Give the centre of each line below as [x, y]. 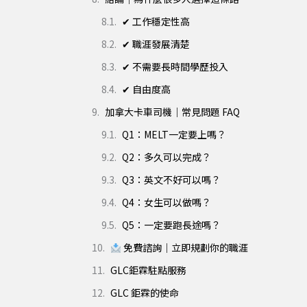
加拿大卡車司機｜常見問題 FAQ [172, 112]
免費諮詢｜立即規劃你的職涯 [184, 248]
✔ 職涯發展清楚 [156, 44]
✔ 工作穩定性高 [156, 22]
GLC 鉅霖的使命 [145, 293]
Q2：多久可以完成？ [167, 157]
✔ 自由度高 [146, 89]
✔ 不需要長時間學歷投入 [175, 67]
